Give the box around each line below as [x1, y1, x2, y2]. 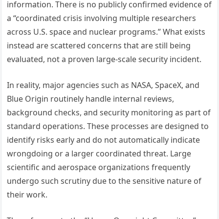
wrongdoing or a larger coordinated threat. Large [7, 148, 192, 159]
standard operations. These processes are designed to [7, 121, 209, 132]
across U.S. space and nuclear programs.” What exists [7, 26, 206, 38]
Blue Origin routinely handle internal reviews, [7, 93, 175, 105]
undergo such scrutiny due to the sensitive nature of [7, 175, 202, 187]
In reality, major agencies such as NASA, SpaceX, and [7, 80, 200, 91]
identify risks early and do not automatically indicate [7, 134, 200, 146]
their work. [7, 189, 48, 200]
